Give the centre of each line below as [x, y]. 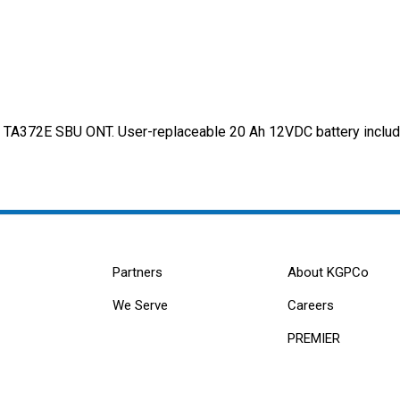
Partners [138, 273]
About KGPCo [328, 273]
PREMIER [313, 339]
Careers [310, 306]
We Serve [141, 306]
